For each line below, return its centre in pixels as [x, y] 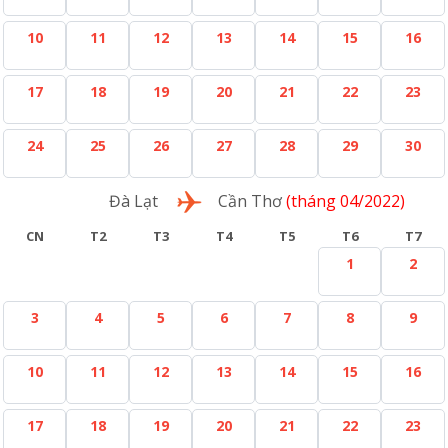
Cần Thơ [250, 201]
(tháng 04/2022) [343, 201]
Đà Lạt [133, 201]
